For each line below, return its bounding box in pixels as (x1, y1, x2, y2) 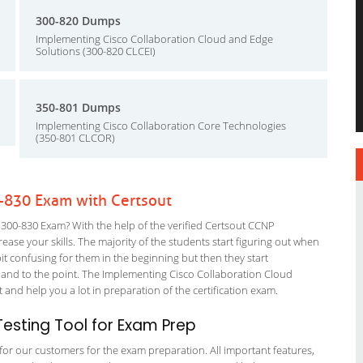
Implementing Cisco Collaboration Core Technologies (36, 118, 286, 133)
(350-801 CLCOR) (36, 130, 115, 145)
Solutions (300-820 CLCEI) (36, 44, 156, 58)
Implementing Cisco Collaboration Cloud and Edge (36, 32, 273, 46)
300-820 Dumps (36, 13, 121, 28)
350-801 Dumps (36, 100, 121, 115)
